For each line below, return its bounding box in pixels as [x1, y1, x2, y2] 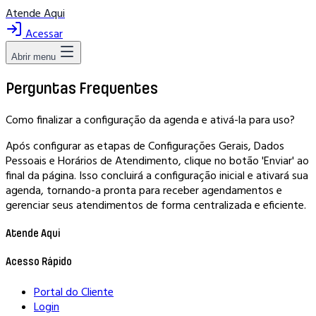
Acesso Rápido [6, 255, 72, 269]
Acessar [23, 26, 63, 40]
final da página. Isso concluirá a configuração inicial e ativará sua [6, 167, 308, 182]
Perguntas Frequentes [6, 78, 158, 97]
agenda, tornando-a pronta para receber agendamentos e [6, 182, 282, 197]
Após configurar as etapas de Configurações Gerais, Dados [6, 138, 284, 152]
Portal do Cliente [34, 284, 114, 298]
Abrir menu [11, 51, 56, 62]
